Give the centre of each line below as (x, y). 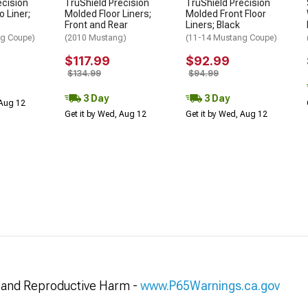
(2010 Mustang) (96, 37)
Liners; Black (213, 24)
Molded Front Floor (226, 13)
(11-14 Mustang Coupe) (231, 37)
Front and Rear (96, 24)
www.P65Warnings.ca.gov (210, 286)
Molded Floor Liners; (108, 13)
